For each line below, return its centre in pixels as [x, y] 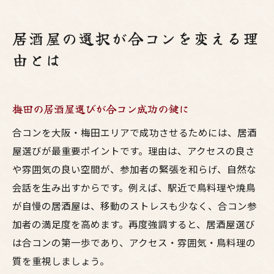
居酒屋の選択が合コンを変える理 [136, 38]
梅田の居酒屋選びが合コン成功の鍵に [101, 109]
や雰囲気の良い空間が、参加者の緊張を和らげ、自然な [134, 169]
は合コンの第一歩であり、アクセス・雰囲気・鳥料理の [134, 242]
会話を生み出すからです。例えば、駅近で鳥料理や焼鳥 [134, 187]
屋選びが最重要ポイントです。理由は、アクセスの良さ [134, 150]
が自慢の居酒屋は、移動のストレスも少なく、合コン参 [135, 206]
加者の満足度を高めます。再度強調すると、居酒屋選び [134, 224]
